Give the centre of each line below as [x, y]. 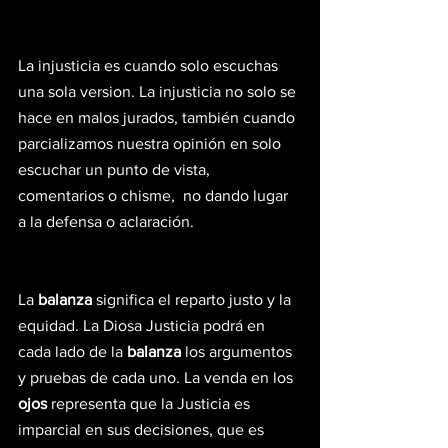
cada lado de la [72, 351]
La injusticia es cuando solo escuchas [150, 65]
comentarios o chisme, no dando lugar [155, 195]
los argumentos [238, 351]
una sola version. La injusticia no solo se [159, 91]
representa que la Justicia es [150, 403]
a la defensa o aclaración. [106, 221]
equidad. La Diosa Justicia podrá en [143, 325]
